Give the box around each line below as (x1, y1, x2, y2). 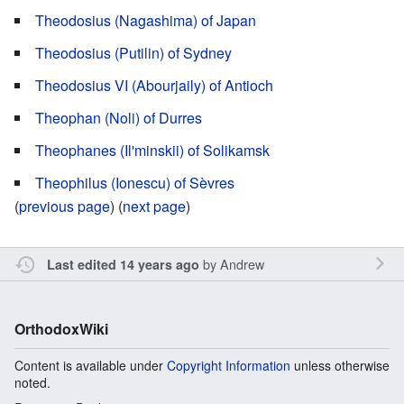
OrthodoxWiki (14, 317, 108, 339)
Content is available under (14, 355, 167, 374)
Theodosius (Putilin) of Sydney (35, 41, 232, 63)
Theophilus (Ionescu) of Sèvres (35, 171, 234, 193)
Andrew (219, 253, 264, 273)
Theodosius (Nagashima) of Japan (35, 9, 256, 31)
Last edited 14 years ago (46, 254, 199, 273)
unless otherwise (290, 355, 390, 374)
